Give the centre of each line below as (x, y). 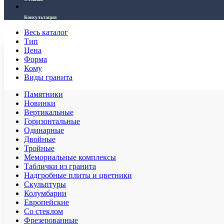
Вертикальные (49, 112)
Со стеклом (43, 211)
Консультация (40, 17)
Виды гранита (48, 77)
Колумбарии (45, 193)
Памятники (43, 94)
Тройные (39, 148)
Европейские (46, 202)
